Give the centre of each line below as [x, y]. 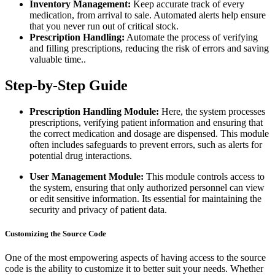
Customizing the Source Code [56, 233]
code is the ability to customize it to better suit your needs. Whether [134, 269]
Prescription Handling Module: [94, 111]
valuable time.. [58, 59]
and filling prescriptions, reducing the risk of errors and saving [149, 48]
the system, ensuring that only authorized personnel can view [147, 187]
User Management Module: [87, 176]
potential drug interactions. [81, 155]
